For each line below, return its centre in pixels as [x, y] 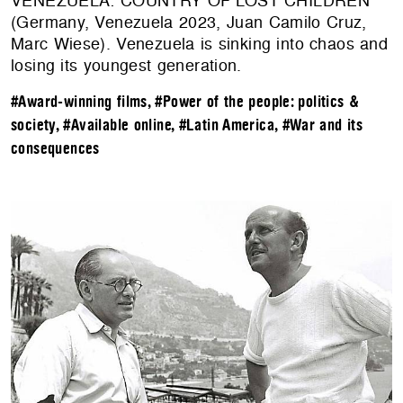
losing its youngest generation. [126, 66]
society [33, 126]
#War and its [322, 126]
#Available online [117, 126]
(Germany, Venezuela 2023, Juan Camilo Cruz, [189, 22]
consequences [55, 149]
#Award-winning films [79, 103]
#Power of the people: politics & [257, 103]
